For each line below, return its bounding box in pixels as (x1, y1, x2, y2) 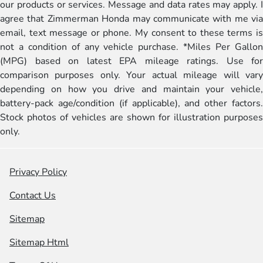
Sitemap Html (9, 235, 69, 249)
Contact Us (9, 188, 56, 202)
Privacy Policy (9, 165, 67, 178)
